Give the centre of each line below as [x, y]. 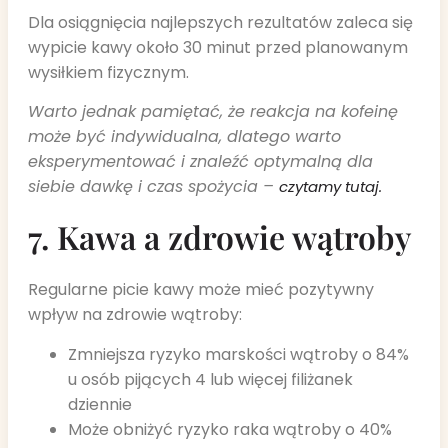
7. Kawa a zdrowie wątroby [219, 237]
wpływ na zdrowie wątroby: [135, 315]
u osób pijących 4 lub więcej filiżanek [210, 379]
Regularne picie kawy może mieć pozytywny [201, 290]
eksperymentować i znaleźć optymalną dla [200, 161]
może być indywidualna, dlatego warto [184, 136]
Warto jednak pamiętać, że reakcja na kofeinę [213, 111]
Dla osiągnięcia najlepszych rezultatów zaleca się [220, 22]
